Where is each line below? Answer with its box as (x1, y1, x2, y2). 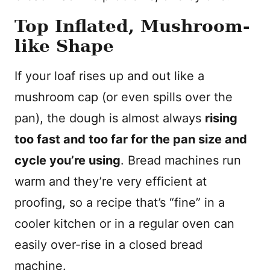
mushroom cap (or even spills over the (14, 90, 233, 104)
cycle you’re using (14, 153, 121, 168)
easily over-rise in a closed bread (14, 237, 202, 252)
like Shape (14, 36, 114, 56)
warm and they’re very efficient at (14, 174, 207, 189)
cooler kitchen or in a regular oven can (14, 216, 234, 231)
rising (205, 111, 237, 125)
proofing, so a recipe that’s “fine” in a (14, 195, 225, 210)
